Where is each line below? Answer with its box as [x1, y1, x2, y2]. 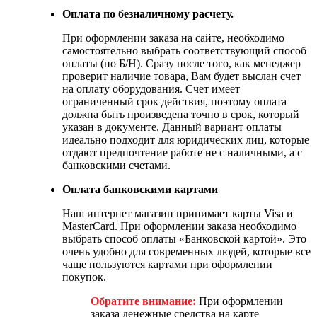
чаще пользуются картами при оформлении [62, 258, 272, 270]
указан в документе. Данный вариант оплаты [62, 120, 282, 133]
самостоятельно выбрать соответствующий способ [62, 44, 306, 57]
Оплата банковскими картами [62, 183, 218, 195]
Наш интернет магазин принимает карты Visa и [62, 207, 293, 219]
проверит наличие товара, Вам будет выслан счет [62, 69, 301, 82]
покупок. [62, 270, 106, 283]
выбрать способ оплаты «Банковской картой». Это [62, 232, 306, 245]
